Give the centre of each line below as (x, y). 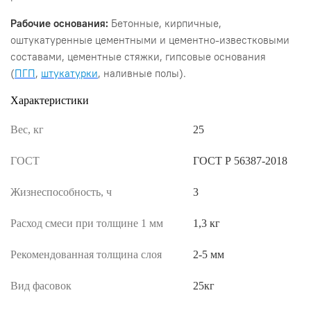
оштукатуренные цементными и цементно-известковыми (150, 40)
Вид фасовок (41, 286)
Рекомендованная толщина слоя (86, 255)
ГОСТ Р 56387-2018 (240, 161)
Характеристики (50, 101)
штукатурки (69, 74)
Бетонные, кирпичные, (165, 24)
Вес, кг (27, 130)
